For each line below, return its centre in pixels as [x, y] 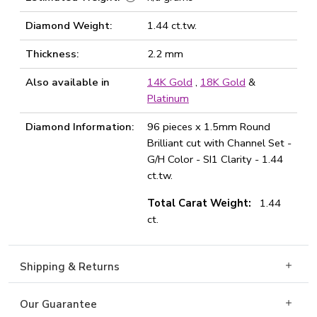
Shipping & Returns [70, 267]
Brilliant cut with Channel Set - [219, 143]
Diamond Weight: [69, 25]
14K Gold [170, 82]
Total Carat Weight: [201, 203]
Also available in [68, 82]
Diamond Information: [80, 127]
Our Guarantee [58, 304]
